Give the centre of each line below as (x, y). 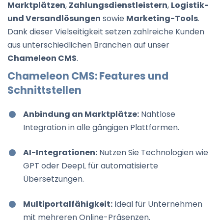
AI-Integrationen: (60, 153)
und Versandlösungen (54, 19)
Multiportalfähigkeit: (68, 204)
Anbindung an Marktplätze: (81, 114)
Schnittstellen (44, 90)
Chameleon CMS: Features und (88, 76)
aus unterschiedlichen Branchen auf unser (88, 45)
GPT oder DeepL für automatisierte (91, 166)
